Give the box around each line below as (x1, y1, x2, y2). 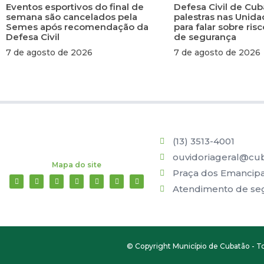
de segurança (174, 31, 236, 42)
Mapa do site (52, 160, 102, 170)
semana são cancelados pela (6, 11, 137, 22)
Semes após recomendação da (6, 21, 148, 32)
